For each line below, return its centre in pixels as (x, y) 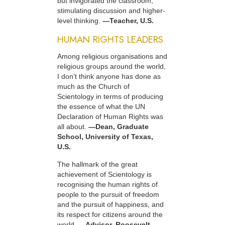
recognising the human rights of (107, 184)
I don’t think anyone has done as (109, 77)
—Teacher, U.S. (128, 21)
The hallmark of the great (97, 164)
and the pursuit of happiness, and (110, 204)
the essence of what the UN (101, 107)
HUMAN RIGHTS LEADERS (110, 39)
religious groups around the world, (111, 67)
